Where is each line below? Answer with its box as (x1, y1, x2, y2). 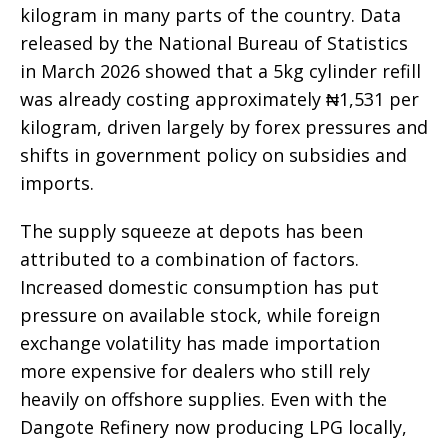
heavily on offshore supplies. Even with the (20, 387, 387, 412)
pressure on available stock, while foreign (20, 303, 380, 328)
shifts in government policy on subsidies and (20, 143, 407, 168)
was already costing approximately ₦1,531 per (20, 87, 419, 112)
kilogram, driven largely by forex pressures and (20, 115, 428, 140)
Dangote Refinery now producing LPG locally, (20, 415, 407, 440)
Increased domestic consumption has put (20, 275, 379, 300)
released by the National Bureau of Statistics (20, 31, 408, 56)
